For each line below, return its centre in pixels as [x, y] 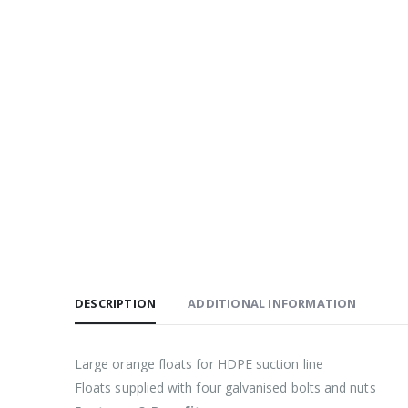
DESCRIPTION [116, 304]
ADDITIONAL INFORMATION [272, 304]
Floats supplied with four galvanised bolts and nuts [225, 388]
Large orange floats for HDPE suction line [199, 364]
